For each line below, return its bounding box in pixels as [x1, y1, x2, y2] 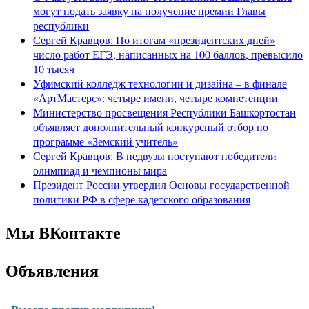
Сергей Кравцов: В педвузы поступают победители [33, 148, 277, 163]
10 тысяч [33, 61, 74, 76]
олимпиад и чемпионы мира [33, 162, 167, 177]
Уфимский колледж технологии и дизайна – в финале [33, 75, 287, 90]
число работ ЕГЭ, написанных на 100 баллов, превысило [33, 46, 303, 61]
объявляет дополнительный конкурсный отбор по [33, 119, 268, 134]
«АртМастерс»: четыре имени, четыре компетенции [33, 90, 278, 105]
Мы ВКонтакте [6, 219, 121, 244]
